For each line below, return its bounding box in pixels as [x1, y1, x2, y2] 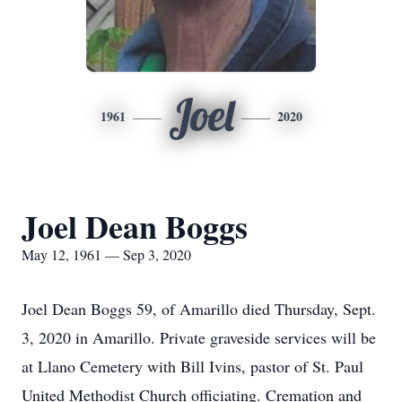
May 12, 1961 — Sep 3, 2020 [22, 245, 191, 264]
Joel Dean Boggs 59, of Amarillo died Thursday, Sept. [22, 298, 376, 319]
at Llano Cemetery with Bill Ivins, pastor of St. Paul [22, 355, 363, 377]
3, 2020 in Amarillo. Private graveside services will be [22, 327, 376, 348]
